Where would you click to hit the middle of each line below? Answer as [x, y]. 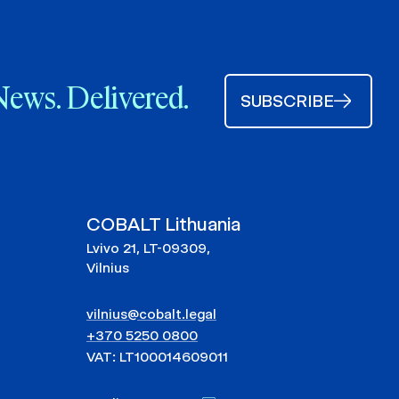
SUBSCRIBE [287, 101]
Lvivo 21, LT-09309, [148, 248]
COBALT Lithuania [163, 224]
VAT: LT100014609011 [157, 356]
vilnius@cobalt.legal [151, 313]
